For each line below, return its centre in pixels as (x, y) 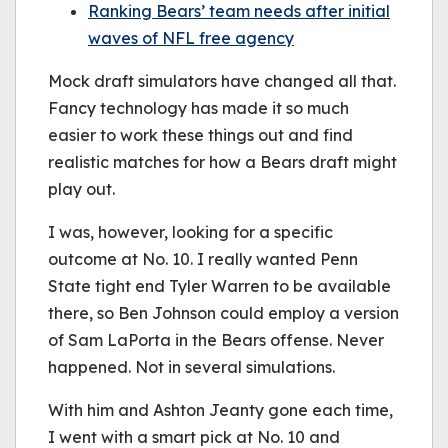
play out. (81, 189)
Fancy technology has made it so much (198, 108)
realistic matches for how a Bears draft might (222, 162)
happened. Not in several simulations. (191, 367)
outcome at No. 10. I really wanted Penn (203, 259)
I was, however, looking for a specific (190, 232)
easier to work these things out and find (200, 135)
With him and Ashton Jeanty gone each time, (220, 410)
